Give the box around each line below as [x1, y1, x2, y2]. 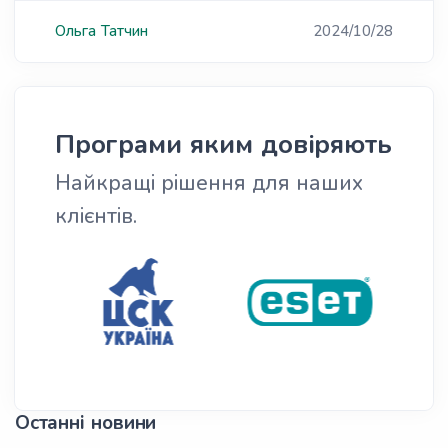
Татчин [101, 21, 148, 41]
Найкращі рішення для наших [55, 169, 363, 197]
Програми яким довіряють [55, 127, 392, 162]
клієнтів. [55, 202, 137, 230]
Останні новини [15, 410, 157, 436]
